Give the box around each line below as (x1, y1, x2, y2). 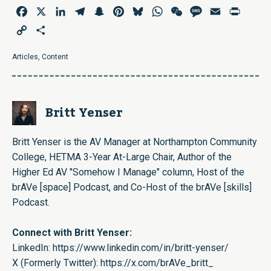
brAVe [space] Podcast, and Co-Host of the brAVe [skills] (12, 181, 252, 194)
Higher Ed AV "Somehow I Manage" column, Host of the (12, 166, 244, 178)
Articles (12, 53, 38, 62)
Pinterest (126, 5, 165, 18)
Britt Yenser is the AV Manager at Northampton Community (12, 136, 257, 148)
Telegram (87, 5, 126, 18)
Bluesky (145, 5, 179, 18)
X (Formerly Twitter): (12, 257, 100, 269)
